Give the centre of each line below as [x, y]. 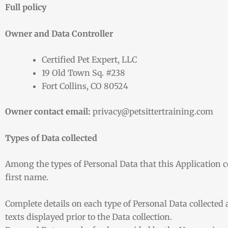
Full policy [26, 7]
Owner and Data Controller [59, 33]
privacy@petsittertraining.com [152, 112]
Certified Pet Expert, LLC [89, 60]
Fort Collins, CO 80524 [85, 86]
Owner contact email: [48, 112]
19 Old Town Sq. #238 [83, 73]
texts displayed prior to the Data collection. [89, 217]
